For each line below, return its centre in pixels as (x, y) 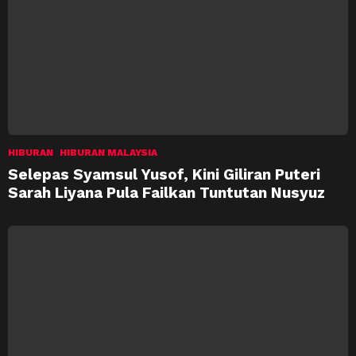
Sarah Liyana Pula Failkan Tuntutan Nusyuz (166, 192)
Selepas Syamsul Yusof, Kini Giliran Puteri (164, 174)
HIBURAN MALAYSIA (108, 152)
